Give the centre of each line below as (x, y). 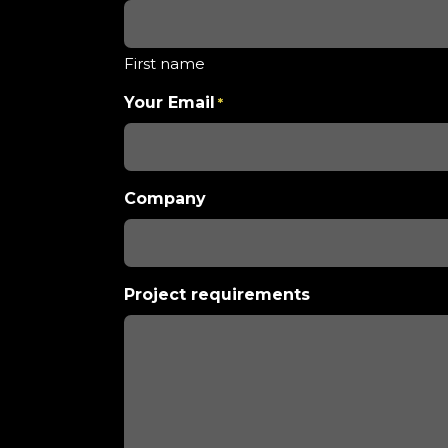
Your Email (169, 102)
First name (164, 63)
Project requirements (217, 294)
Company (165, 198)
